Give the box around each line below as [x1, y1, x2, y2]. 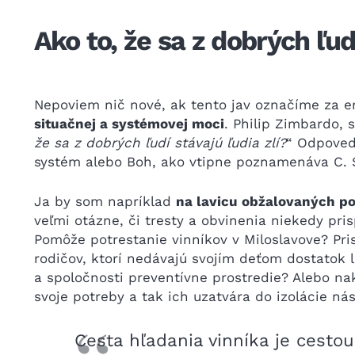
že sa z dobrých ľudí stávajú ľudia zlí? [33, 135, 286, 151]
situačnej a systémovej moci [33, 116, 224, 132]
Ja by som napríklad [33, 193, 176, 209]
